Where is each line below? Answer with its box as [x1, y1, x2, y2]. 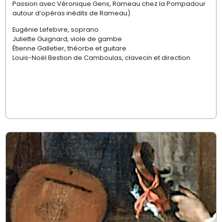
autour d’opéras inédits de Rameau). [12, 8, 132, 18]
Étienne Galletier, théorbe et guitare [12, 44, 126, 54]
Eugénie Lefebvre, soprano [12, 25, 100, 35]
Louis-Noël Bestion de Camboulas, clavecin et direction [12, 53, 190, 63]
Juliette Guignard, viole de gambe [12, 34, 122, 44]
